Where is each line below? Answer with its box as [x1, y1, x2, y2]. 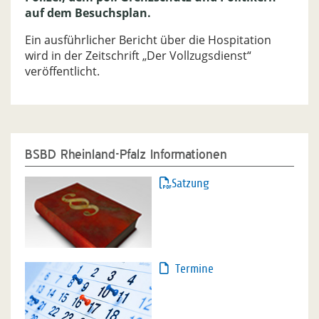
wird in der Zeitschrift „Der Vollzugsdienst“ [25, 48, 251, 64]
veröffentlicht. [25, 63, 100, 80]
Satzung [172, 177, 209, 191]
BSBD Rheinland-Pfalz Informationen [25, 147, 227, 162]
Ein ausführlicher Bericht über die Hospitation [25, 32, 271, 48]
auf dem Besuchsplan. [25, 5, 151, 21]
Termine [174, 262, 214, 276]
